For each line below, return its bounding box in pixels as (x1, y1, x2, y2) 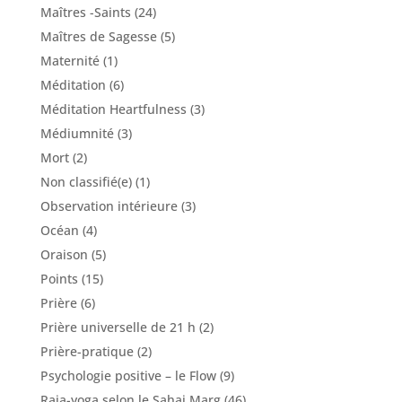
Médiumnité (39, 124, 114, 142)
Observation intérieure (39, 197, 178, 214)
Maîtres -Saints (39, 3, 131, 21)
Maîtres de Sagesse (39, 27, 157, 45)
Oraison (39, 245, 88, 263)
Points (39, 269, 78, 287)
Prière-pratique (39, 342, 134, 360)
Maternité (39, 51, 100, 69)
